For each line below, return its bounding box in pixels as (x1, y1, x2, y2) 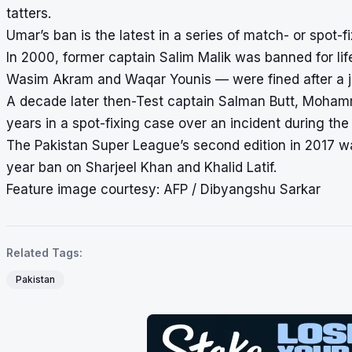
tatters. (6, 5, 51, 21)
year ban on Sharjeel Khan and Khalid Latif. (6, 159, 277, 175)
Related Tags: (6, 245, 82, 259)
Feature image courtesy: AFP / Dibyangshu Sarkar (6, 181, 321, 197)
